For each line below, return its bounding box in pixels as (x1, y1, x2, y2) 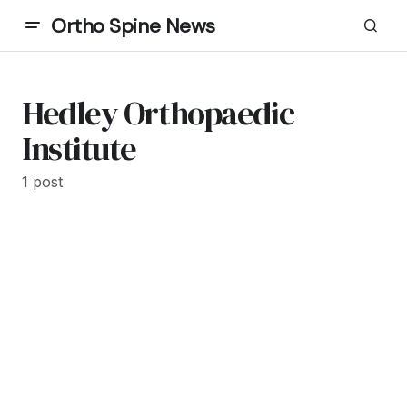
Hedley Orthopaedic (22, 91, 294, 135)
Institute (22, 126, 137, 171)
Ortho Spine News (51, 12, 215, 39)
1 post (22, 173, 63, 191)
